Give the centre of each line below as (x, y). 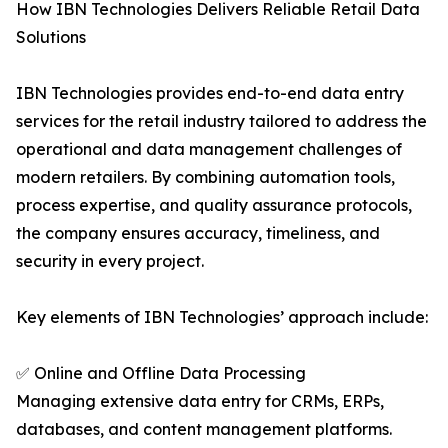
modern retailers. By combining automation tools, (205, 177)
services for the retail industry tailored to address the (221, 121)
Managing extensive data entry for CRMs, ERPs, (200, 401)
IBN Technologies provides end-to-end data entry (210, 93)
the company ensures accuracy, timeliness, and (198, 233)
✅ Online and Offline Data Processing (161, 373)
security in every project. (110, 261)
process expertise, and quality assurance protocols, (214, 205)
